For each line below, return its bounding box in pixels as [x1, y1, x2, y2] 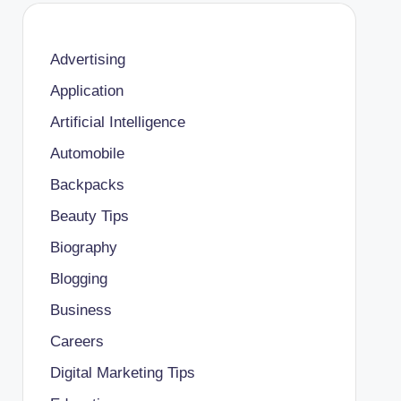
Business [49, 301, 112, 319]
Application [49, 81, 124, 99]
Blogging [49, 269, 107, 287]
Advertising [49, 50, 125, 68]
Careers [49, 332, 104, 350]
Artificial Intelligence [49, 113, 185, 131]
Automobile [49, 144, 124, 162]
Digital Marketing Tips [49, 363, 195, 381]
